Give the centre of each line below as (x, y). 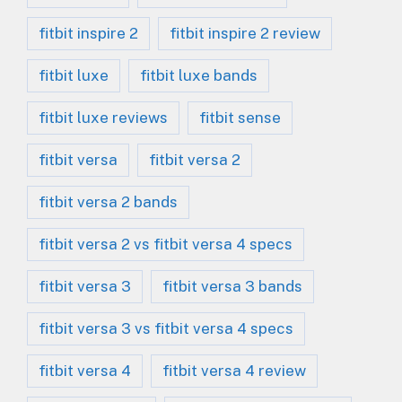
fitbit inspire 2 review (245, 33)
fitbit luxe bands (199, 75)
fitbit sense (240, 117)
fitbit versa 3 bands (232, 286)
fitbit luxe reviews (103, 117)
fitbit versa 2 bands (108, 201)
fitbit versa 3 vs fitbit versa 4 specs (166, 328)
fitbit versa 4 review (234, 370)
